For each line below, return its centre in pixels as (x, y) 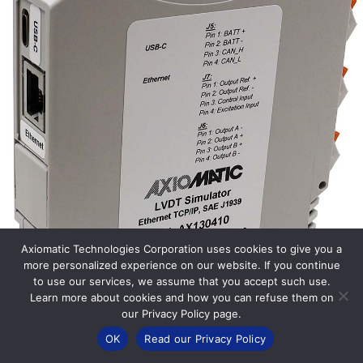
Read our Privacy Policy (205, 338)
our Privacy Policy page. (181, 314)
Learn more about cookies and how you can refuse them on (181, 297)
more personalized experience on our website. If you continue (181, 265)
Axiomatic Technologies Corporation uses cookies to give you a (181, 249)
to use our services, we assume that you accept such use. (181, 281)
